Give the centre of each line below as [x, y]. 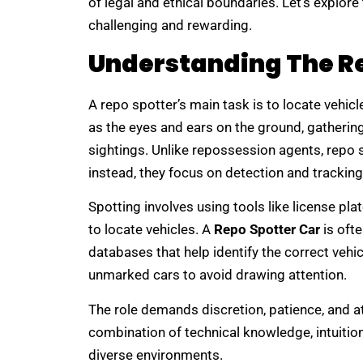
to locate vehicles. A [151, 230]
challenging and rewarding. [170, 26]
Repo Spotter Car [267, 230]
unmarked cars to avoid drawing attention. [217, 275]
